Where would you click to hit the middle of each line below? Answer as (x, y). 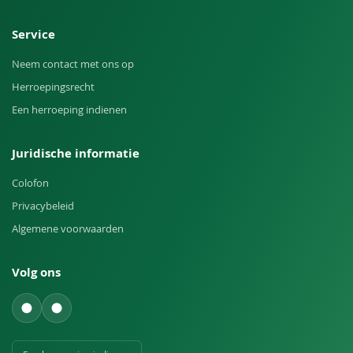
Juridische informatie (76, 154)
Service (33, 35)
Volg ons (36, 273)
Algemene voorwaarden (68, 229)
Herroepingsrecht (53, 87)
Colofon (30, 183)
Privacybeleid (43, 206)
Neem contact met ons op (73, 64)
